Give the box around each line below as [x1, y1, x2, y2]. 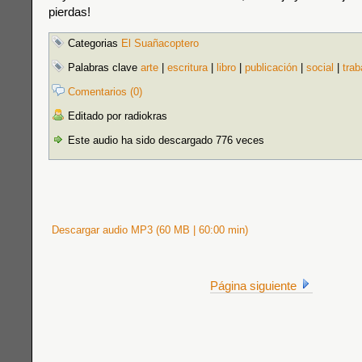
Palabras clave [65, 61, 141, 74]
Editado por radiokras [65, 110, 167, 122]
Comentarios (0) [68, 86, 142, 98]
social [306, 61, 334, 74]
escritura [167, 61, 208, 74]
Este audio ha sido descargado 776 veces [65, 134, 264, 146]
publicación [245, 61, 297, 74]
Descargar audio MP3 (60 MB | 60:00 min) [48, 224, 248, 236]
